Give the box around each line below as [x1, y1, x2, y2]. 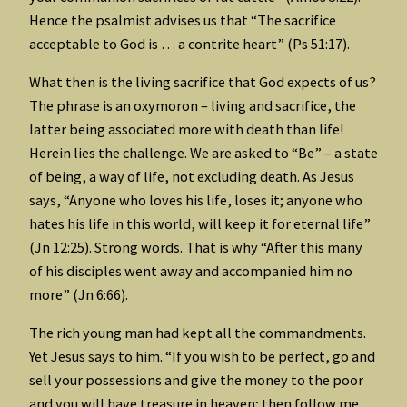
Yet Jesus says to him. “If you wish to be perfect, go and [29, 347, 375, 366]
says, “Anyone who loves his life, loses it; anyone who [29, 190, 362, 209]
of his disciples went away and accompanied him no [29, 261, 352, 280]
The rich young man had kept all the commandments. [29, 323, 366, 342]
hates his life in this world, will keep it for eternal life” [29, 213, 371, 233]
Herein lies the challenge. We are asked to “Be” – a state [29, 143, 378, 162]
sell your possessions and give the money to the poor [29, 371, 363, 390]
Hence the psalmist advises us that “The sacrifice [29, 10, 336, 29]
